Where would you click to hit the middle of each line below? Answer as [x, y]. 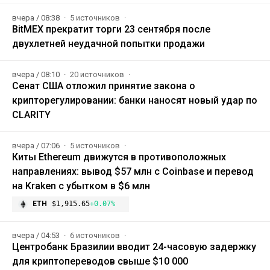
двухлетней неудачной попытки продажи [108, 44]
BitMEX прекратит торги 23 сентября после [111, 30]
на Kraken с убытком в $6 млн [81, 186]
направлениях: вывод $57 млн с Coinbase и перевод [133, 172]
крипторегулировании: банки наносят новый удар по [135, 101]
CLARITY [31, 115]
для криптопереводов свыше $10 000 [100, 262]
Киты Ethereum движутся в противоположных [119, 157]
